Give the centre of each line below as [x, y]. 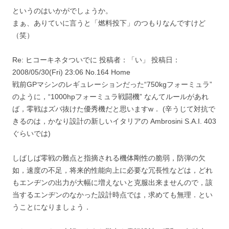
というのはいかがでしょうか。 [62, 10]
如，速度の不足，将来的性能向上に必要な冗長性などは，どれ [112, 170]
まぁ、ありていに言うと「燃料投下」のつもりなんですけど [109, 23]
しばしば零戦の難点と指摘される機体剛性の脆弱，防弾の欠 [109, 158]
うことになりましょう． [52, 207]
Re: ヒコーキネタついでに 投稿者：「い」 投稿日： [96, 60]
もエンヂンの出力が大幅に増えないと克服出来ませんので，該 [112, 182]
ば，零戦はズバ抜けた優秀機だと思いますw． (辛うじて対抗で [114, 109]
